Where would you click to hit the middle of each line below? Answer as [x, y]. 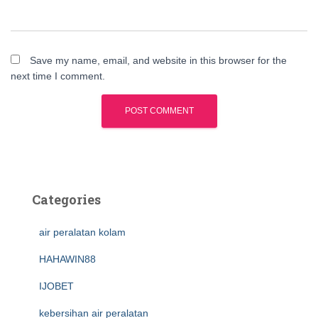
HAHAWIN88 [67, 259]
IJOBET [56, 286]
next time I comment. [58, 76]
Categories [66, 199]
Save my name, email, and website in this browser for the [158, 60]
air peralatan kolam [82, 232]
